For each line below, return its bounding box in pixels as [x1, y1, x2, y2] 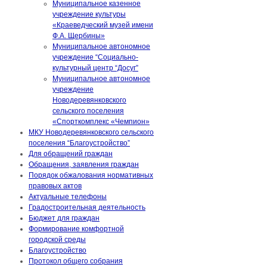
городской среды [29, 235, 86, 244]
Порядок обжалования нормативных [29, 171, 153, 180]
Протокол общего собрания [29, 257, 123, 266]
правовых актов [29, 182, 82, 191]
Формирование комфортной [29, 225, 124, 234]
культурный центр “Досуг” [52, 64, 138, 73]
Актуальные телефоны [29, 193, 107, 201]
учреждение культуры [52, 10, 126, 19]
